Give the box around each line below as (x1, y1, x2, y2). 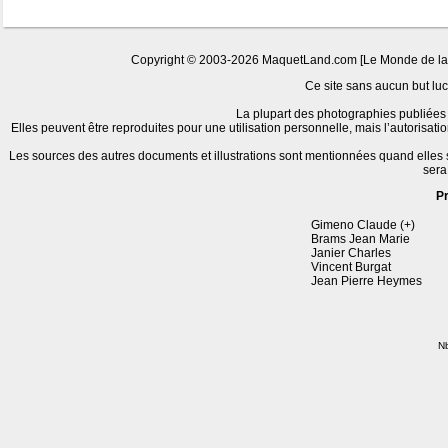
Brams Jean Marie (311, 232, 410, 246)
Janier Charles (311, 246, 391, 260)
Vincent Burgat (311, 260, 391, 274)
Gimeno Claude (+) (311, 218, 415, 232)
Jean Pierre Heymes (311, 274, 422, 288)
